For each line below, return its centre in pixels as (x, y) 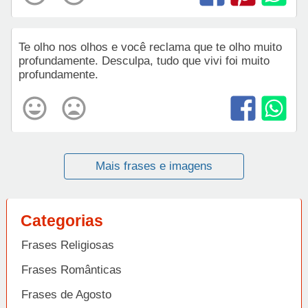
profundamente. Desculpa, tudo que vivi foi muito (144, 61)
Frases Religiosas (68, 245)
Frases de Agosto (66, 295)
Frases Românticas (71, 270)
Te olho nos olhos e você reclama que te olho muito (150, 47)
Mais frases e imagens (154, 166)
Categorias (62, 221)
